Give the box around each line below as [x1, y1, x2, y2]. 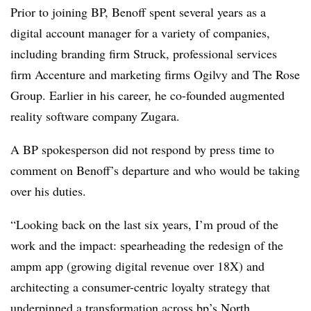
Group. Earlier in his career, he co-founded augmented [10, 87, 285, 103]
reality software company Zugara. [10, 108, 180, 124]
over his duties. [10, 183, 86, 199]
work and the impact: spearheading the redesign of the [10, 237, 283, 253]
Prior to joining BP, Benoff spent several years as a [10, 3, 266, 20]
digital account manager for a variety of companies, [10, 24, 270, 41]
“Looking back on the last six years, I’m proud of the [10, 216, 278, 233]
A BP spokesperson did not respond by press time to [10, 141, 274, 158]
